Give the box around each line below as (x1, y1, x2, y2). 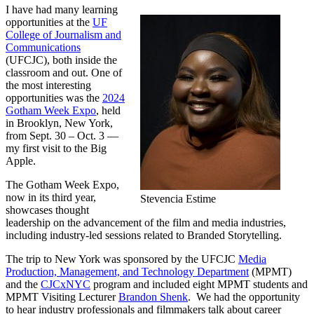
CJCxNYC (41, 278, 90, 290)
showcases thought (6, 203, 89, 216)
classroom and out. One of (6, 66, 122, 78)
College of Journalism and (6, 28, 121, 41)
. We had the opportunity (188, 290, 300, 303)
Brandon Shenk (118, 290, 188, 303)
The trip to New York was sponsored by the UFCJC (6, 252, 238, 265)
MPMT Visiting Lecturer (6, 290, 118, 303)
